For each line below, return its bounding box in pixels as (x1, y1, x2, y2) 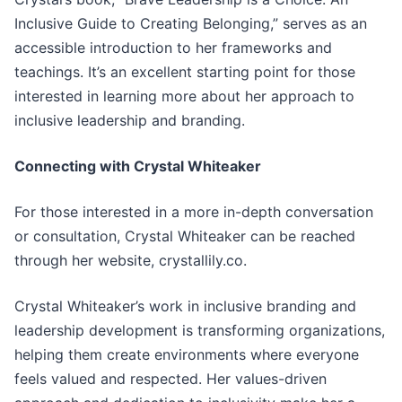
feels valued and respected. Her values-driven (14, 370, 327, 389)
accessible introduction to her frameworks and (14, 39, 332, 57)
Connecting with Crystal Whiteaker (14, 157, 261, 176)
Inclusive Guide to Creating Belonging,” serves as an (14, 14, 367, 33)
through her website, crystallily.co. (14, 251, 247, 270)
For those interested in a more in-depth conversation (14, 203, 373, 222)
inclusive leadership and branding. (14, 111, 245, 130)
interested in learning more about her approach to (14, 87, 354, 106)
